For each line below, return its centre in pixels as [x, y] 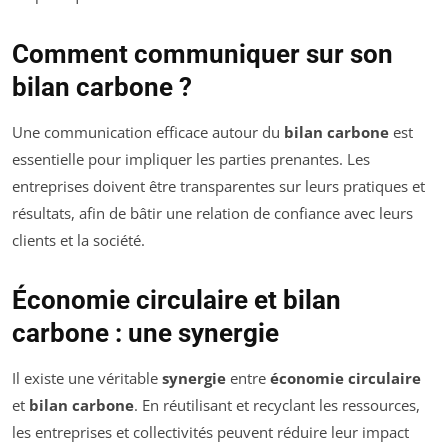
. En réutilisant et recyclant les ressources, [277, 404]
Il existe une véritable [87, 377]
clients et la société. [78, 239]
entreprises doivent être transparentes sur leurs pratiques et [218, 185]
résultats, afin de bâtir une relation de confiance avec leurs [212, 212]
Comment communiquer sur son [202, 53]
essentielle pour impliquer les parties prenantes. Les [191, 158]
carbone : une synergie [145, 332]
